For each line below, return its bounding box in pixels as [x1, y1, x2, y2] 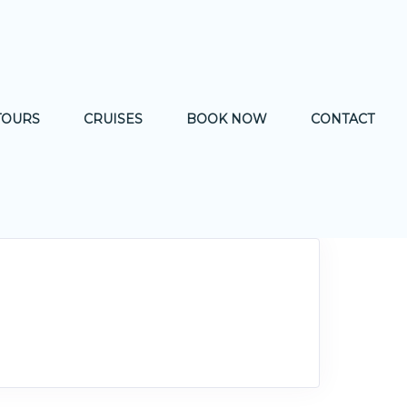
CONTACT [311, 111, 374, 127]
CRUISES [84, 111, 143, 127]
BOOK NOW [186, 111, 267, 127]
